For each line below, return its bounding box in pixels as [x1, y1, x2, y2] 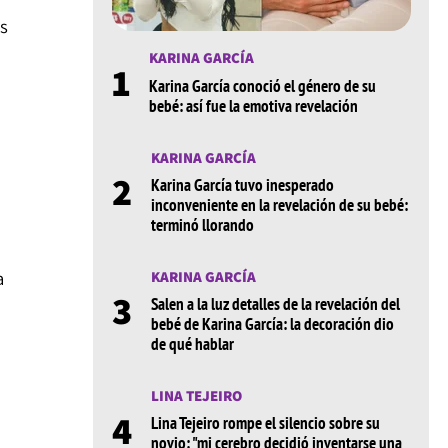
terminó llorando [150, 213, 254, 236]
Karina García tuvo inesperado [150, 173, 334, 196]
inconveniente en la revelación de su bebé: [150, 193, 408, 216]
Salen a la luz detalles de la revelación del [150, 293, 400, 316]
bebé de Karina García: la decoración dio [150, 313, 394, 336]
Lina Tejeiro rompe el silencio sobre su [150, 412, 380, 435]
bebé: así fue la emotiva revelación [148, 94, 358, 117]
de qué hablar [150, 333, 234, 356]
